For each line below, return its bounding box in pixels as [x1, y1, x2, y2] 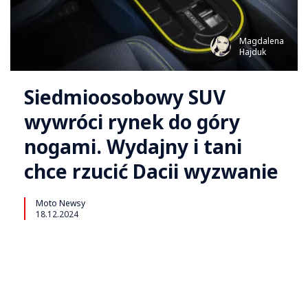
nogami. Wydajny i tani [24, 133, 242, 160]
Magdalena [239, 35, 284, 47]
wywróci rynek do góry [24, 109, 240, 135]
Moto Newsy [36, 197, 85, 210]
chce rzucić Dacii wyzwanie [24, 158, 278, 185]
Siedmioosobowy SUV [24, 84, 225, 111]
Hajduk [239, 46, 266, 58]
